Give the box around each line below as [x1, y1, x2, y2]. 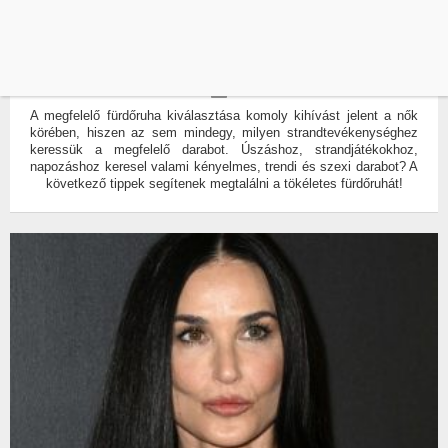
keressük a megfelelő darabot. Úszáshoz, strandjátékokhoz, [30, 141, 418, 157]
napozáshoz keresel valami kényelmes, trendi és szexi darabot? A [30, 158, 418, 174]
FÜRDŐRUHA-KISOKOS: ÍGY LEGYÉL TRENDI [38, 12, 410, 35]
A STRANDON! [164, 31, 284, 54]
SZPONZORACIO [198, 59, 275, 72]
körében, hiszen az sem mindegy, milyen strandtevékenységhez [30, 124, 418, 140]
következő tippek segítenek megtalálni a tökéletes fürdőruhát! [45, 175, 403, 191]
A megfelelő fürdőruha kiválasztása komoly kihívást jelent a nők [30, 107, 418, 123]
